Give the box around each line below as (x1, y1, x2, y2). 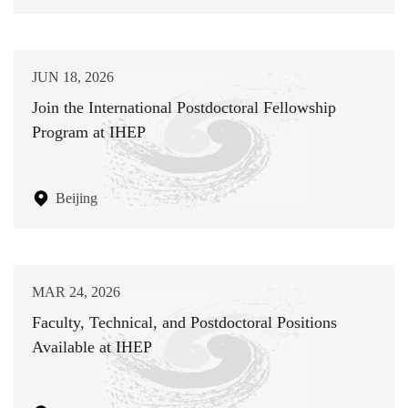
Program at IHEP (32, 122, 146, 141)
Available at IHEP (32, 337, 152, 356)
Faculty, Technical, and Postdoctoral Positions (32, 312, 337, 331)
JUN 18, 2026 (32, 68, 114, 85)
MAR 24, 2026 (32, 283, 120, 300)
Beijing (56, 189, 97, 206)
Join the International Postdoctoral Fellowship (32, 97, 336, 117)
